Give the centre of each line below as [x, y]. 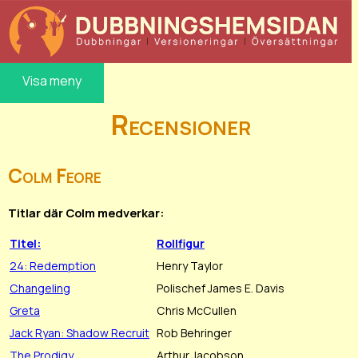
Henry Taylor [190, 265]
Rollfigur [181, 243]
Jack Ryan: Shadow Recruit [80, 332]
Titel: [25, 243]
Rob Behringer [194, 332]
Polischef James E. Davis [221, 288]
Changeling [40, 288]
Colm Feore [55, 176]
